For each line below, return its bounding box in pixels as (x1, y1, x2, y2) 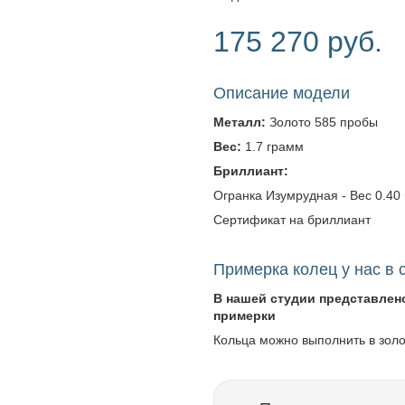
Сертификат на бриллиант (213, 212, 371, 227)
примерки (213, 308, 276, 323)
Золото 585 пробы (266, 115, 378, 129)
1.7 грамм (241, 139, 304, 154)
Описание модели (213, 84, 350, 102)
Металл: (213, 115, 266, 129)
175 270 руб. (213, 25, 382, 58)
